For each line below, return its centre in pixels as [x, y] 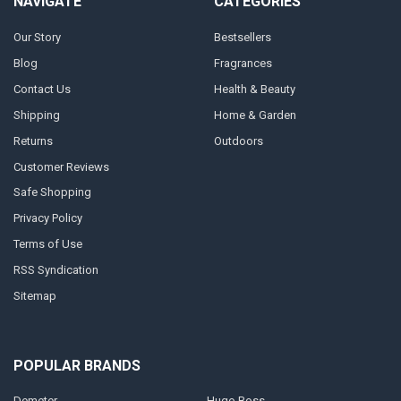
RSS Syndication [55, 270]
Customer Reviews [61, 166]
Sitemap [34, 296]
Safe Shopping [52, 192]
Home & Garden [255, 115]
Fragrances [243, 63]
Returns [33, 141]
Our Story [37, 37]
